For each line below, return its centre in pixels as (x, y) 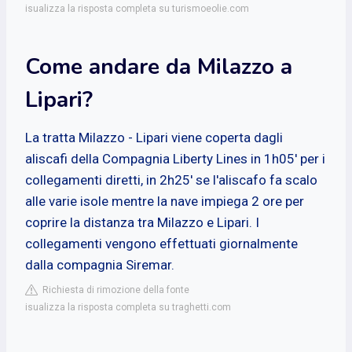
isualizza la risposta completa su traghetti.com (128, 307)
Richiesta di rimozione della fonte (114, 290)
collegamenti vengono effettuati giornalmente (161, 243)
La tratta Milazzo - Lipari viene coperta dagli (154, 137)
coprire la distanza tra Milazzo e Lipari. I (142, 222)
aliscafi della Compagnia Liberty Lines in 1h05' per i (175, 158)
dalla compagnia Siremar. (100, 264)
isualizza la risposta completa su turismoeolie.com (137, 8)
